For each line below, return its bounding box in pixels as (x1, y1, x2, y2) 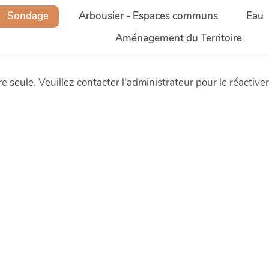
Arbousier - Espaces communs (78, 9, 218, 23)
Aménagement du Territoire (115, 31, 242, 45)
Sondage (5, 9, 49, 23)
